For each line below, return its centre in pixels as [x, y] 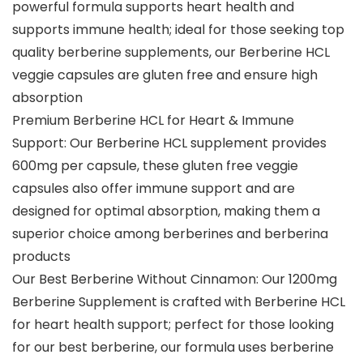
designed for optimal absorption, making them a [166, 211]
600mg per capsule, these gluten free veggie [155, 166]
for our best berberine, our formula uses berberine [173, 348]
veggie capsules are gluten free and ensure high [165, 75]
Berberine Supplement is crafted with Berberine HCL [179, 302]
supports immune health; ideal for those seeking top [178, 30]
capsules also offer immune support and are [154, 189]
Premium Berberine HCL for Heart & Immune [153, 121]
